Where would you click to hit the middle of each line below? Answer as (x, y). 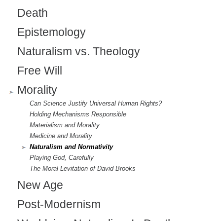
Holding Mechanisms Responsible (78, 114)
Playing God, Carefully (62, 158)
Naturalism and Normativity (71, 147)
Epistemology (52, 33)
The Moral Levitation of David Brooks (83, 169)
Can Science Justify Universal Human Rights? (96, 104)
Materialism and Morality (65, 125)
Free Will (40, 71)
